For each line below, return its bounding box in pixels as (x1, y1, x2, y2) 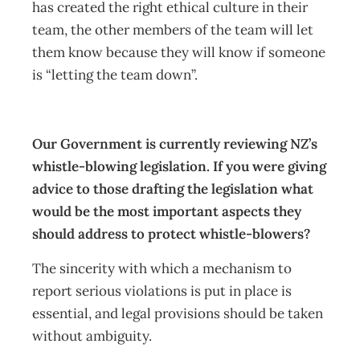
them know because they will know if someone (32, 43, 325, 61)
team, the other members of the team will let (32, 21, 313, 39)
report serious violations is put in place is (32, 282, 292, 300)
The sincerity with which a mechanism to (32, 260, 292, 277)
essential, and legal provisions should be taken (32, 305, 323, 322)
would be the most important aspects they (32, 202, 301, 220)
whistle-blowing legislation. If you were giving (32, 157, 326, 175)
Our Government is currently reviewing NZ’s (32, 135, 317, 153)
